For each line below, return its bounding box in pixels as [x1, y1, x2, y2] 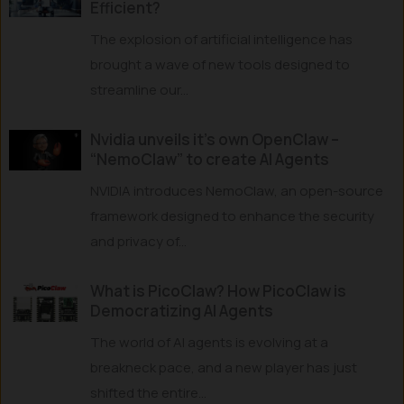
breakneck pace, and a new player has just [90, 357, 357, 377]
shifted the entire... [90, 382, 207, 402]
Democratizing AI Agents [90, 299, 273, 321]
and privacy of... [90, 231, 187, 251]
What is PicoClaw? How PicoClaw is [90, 280, 346, 301]
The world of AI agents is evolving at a [90, 332, 328, 352]
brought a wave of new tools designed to [90, 54, 350, 74]
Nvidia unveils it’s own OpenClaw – [90, 128, 339, 150]
